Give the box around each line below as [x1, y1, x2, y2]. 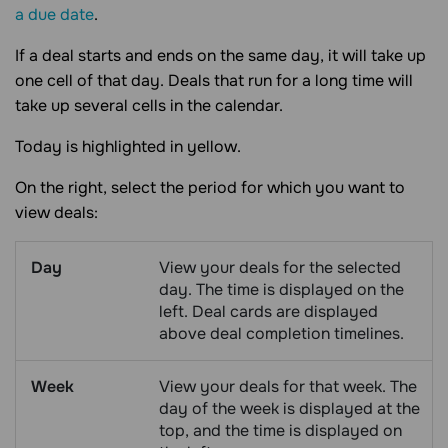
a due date [15, 4, 94, 26]
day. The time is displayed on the [159, 279, 404, 301]
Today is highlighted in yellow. [15, 136, 241, 158]
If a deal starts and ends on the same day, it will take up [15, 45, 426, 67]
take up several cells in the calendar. [15, 95, 283, 117]
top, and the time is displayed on [159, 420, 402, 442]
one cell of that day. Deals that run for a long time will [15, 70, 413, 92]
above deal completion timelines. [159, 323, 404, 345]
